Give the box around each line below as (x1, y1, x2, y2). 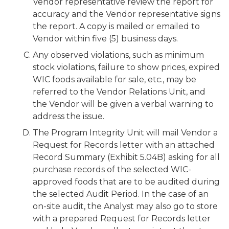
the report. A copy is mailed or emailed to (33, 21, 200, 31)
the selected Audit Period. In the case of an (33, 189, 209, 199)
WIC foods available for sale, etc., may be (33, 75, 196, 84)
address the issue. (33, 111, 104, 121)
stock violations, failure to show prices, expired (33, 62, 220, 72)
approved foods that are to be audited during (33, 177, 220, 187)
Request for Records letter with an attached (33, 140, 215, 150)
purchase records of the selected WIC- (33, 165, 191, 174)
